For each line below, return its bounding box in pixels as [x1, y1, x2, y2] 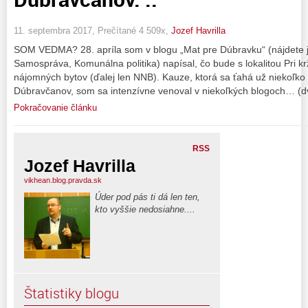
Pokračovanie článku [14, 102, 97, 113]
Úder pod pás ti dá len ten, [95, 191, 200, 202]
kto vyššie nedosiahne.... [95, 203, 195, 214]
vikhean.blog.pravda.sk [24, 175, 102, 184]
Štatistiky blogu [24, 283, 119, 302]
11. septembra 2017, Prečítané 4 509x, [14, 25, 171, 36]
